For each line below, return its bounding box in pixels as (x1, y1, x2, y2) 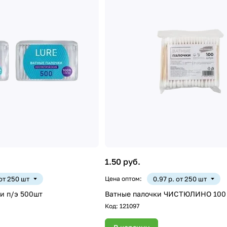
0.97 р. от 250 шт (153, 174, 207, 183)
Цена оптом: (104, 174, 142, 182)
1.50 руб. (104, 156, 140, 167)
